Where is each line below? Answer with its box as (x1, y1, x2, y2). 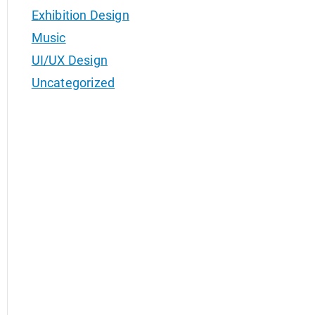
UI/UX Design (31, 52, 108, 67)
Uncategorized (31, 75, 115, 90)
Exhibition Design (31, 7, 129, 22)
